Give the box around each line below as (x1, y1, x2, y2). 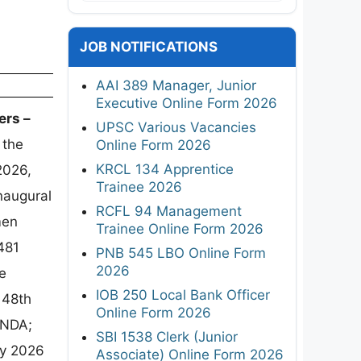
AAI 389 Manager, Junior (96, 77, 256, 93)
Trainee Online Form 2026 (96, 220, 263, 237)
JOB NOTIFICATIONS (80, 38, 218, 55)
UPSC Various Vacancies (96, 118, 256, 135)
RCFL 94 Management (96, 202, 242, 219)
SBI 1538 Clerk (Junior (96, 328, 238, 345)
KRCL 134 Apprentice (96, 160, 234, 177)
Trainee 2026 (96, 178, 182, 195)
